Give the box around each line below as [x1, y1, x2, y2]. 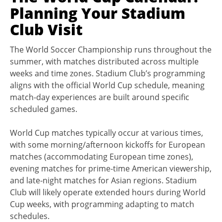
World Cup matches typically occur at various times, [10, 127, 203, 138]
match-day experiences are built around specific [10, 91, 189, 103]
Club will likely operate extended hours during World [10, 186, 206, 198]
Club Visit [10, 19, 83, 40]
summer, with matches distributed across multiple [10, 55, 199, 67]
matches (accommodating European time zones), [10, 151, 193, 162]
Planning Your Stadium [10, 2, 185, 23]
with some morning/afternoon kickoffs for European [10, 139, 205, 150]
